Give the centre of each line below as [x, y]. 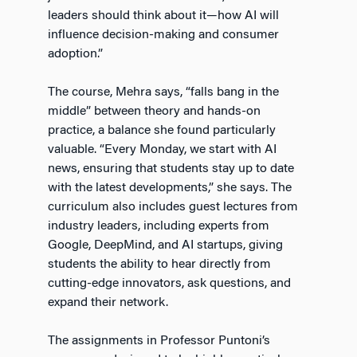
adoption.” [75, 55]
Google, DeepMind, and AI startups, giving [165, 246]
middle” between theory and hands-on [154, 112]
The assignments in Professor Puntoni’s [159, 341]
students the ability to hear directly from [159, 265]
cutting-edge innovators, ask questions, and [169, 284]
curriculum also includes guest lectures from [173, 208]
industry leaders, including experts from [159, 227]
